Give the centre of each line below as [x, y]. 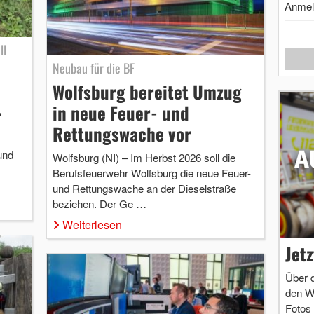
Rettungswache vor [122, 133]
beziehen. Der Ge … [99, 203]
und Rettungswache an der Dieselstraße [144, 188]
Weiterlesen [92, 224]
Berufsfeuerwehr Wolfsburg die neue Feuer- [151, 172]
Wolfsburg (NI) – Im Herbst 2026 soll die [144, 157]
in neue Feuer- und [121, 112]
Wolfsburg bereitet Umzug [147, 91]
